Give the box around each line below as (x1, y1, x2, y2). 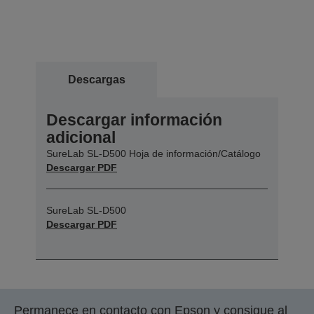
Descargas (67, 73, 125, 86)
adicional (46, 128, 116, 146)
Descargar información (46, 110, 222, 129)
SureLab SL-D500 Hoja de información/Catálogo (46, 147, 261, 159)
